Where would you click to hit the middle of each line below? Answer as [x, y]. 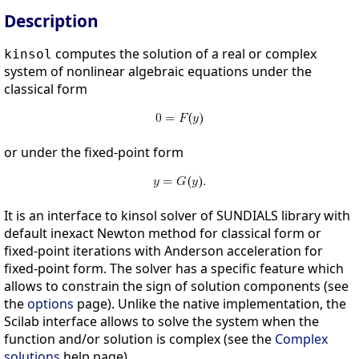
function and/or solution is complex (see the [139, 339]
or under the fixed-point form [94, 153]
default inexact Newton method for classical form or [163, 234]
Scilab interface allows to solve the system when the [161, 322]
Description [51, 21]
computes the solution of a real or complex [184, 54]
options [50, 304]
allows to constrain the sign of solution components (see [176, 286]
